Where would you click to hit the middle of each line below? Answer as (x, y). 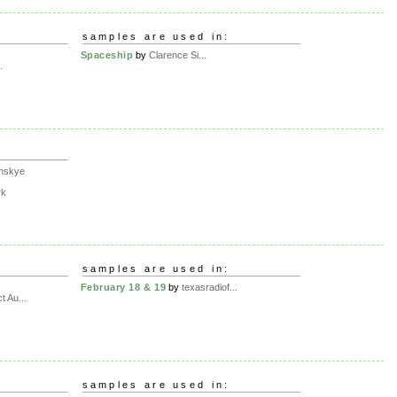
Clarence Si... (178, 54)
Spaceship (107, 54)
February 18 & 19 (123, 287)
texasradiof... (210, 287)
